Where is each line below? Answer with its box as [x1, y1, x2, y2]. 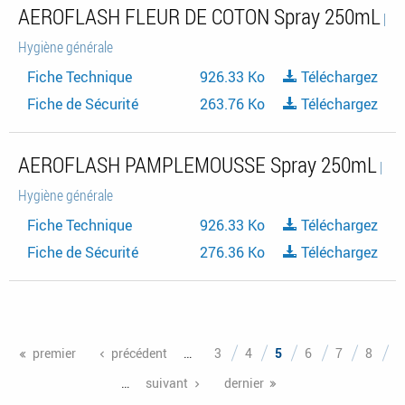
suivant [145, 374, 188, 392]
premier [32, 344, 76, 362]
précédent [111, 344, 168, 362]
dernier [223, 374, 264, 392]
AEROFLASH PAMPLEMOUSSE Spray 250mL [18, 149, 377, 179]
